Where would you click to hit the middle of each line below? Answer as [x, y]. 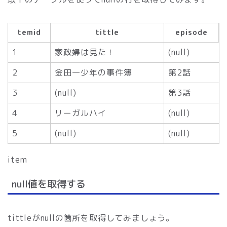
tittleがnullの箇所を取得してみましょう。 [91, 218]
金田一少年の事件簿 [93, 72]
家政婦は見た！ [85, 52]
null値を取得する [49, 184]
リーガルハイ [81, 113]
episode [191, 32]
